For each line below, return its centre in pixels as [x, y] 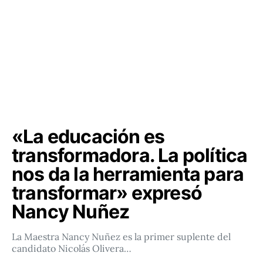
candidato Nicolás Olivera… [72, 248]
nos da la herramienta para [128, 174]
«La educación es [88, 136]
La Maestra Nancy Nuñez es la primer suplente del [121, 237]
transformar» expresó [107, 193]
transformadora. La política [130, 155]
